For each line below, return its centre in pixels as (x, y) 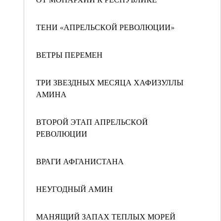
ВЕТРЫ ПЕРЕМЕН (69, 55)
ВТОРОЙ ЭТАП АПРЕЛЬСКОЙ (92, 122)
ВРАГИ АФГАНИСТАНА (80, 161)
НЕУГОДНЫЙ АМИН (74, 189)
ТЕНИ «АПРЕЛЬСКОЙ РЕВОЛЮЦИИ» (105, 27)
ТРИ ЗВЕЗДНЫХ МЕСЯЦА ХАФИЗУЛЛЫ (110, 82)
